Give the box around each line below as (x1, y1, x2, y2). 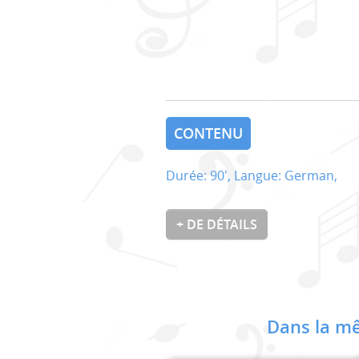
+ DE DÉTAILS (176, 215, 257, 233)
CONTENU (174, 123, 243, 143)
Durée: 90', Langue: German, (166, 166, 337, 184)
